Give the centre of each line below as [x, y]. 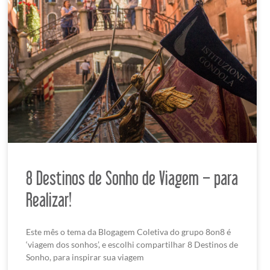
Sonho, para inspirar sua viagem [85, 257]
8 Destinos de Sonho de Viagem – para [132, 178]
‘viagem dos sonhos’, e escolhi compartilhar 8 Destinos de [132, 245]
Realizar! [49, 200]
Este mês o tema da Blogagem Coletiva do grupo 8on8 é [128, 232]
